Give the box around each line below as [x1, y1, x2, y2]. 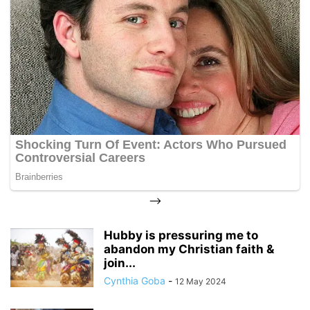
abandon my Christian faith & [104, 241, 274, 256]
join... [104, 255, 136, 270]
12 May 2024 [175, 275, 226, 286]
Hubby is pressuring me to [104, 228, 258, 242]
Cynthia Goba [104, 274, 165, 286]
